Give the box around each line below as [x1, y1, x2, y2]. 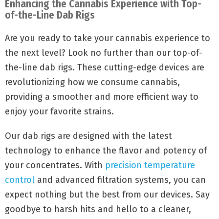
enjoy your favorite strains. [5, 106, 114, 117]
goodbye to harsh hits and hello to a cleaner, [5, 204, 191, 215]
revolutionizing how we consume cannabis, [5, 77, 180, 88]
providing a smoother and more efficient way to [5, 91, 198, 102]
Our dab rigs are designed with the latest [5, 131, 172, 141]
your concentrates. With [5, 160, 105, 171]
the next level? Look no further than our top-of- [5, 47, 202, 58]
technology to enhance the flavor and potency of [5, 145, 207, 156]
